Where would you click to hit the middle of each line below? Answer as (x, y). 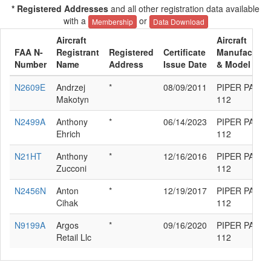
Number (31, 64)
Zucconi (71, 168)
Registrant (78, 52)
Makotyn (73, 100)
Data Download (178, 22)
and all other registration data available (184, 8)
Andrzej (71, 87)
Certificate (184, 52)
